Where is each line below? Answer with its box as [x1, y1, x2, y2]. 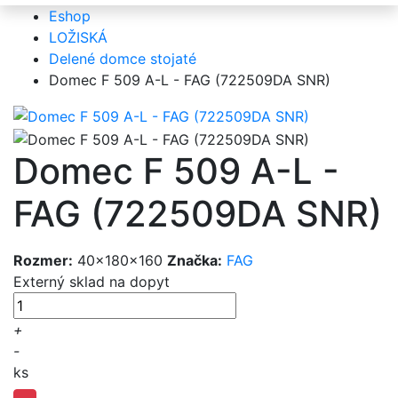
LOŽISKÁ [49, 28, 107, 46]
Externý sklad [13, 272, 109, 291]
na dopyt [109, 272, 170, 291]
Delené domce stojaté [49, 49, 196, 68]
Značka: [167, 251, 222, 269]
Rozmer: [13, 251, 73, 269]
